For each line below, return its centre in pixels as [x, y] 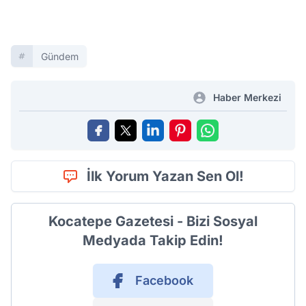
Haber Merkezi [247, 98]
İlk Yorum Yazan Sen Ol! [165, 177]
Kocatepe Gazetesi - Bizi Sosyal [153, 222]
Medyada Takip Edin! [153, 241]
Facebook [164, 281]
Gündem [60, 57]
